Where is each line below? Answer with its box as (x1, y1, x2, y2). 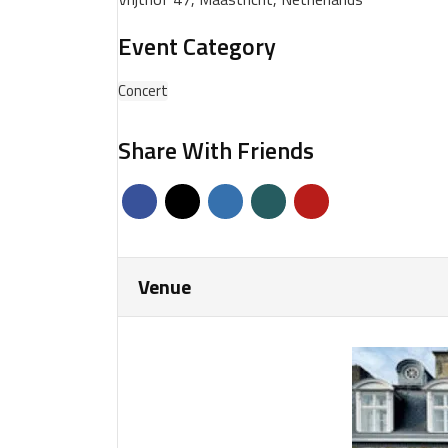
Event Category (118, 28, 276, 64)
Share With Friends (118, 132, 314, 168)
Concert (118, 79, 168, 102)
